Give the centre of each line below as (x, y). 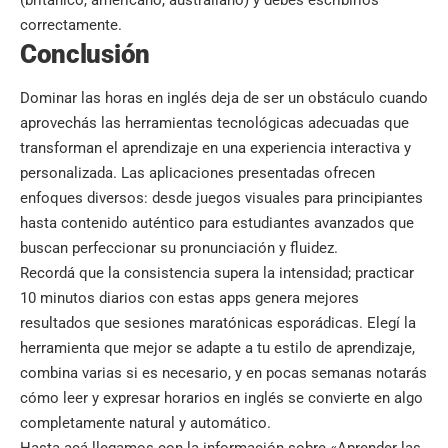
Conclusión (85, 53)
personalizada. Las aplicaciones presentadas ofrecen (197, 172)
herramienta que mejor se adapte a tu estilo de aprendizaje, (217, 347)
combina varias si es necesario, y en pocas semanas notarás (223, 372)
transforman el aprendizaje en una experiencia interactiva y (215, 147)
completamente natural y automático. (145, 422)
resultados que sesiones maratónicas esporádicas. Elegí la (218, 322)
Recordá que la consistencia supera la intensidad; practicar (217, 272)
